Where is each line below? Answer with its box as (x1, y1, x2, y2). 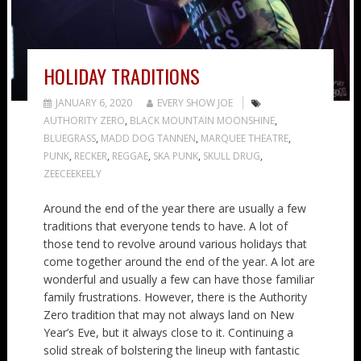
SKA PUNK (152, 148, 198, 163)
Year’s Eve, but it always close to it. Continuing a (43, 324, 293, 340)
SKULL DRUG (202, 148, 260, 163)
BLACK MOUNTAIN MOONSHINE (129, 113, 275, 127)
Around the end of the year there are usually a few (43, 200, 306, 216)
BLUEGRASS (43, 131, 96, 145)
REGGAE (111, 148, 148, 163)
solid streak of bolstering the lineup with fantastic (43, 342, 300, 358)
